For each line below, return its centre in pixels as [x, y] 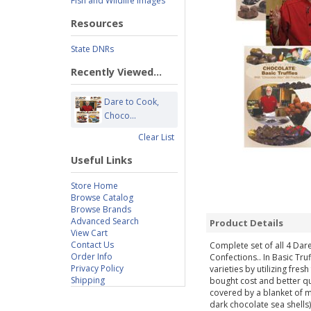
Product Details [246, 223]
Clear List [156, 137]
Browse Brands [101, 209]
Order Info [92, 257]
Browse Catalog [102, 197]
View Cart [89, 233]
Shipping [88, 280]
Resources [97, 23]
